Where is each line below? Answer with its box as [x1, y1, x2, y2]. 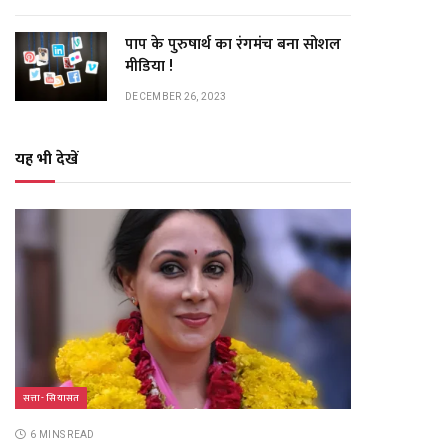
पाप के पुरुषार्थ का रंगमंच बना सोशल [125, 31, 341, 58]
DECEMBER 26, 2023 [125, 91, 227, 102]
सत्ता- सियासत [23, 390, 80, 406]
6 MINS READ [30, 429, 95, 440]
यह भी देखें [15, 146, 78, 173]
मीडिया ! [125, 53, 173, 80]
